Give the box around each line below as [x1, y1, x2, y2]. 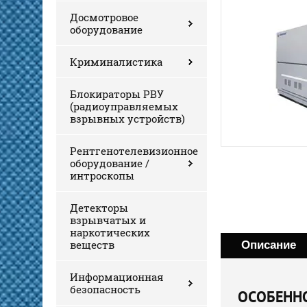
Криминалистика [70, 54, 162, 69]
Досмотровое [70, 10, 138, 24]
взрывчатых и [70, 212, 146, 227]
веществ [70, 237, 114, 251]
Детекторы [70, 200, 128, 214]
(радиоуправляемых [70, 99, 178, 113]
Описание [241, 238, 296, 251]
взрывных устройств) [70, 111, 185, 125]
